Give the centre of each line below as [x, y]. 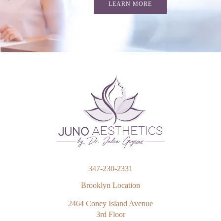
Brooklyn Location [110, 185]
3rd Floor [110, 214]
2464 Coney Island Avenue [110, 203]
